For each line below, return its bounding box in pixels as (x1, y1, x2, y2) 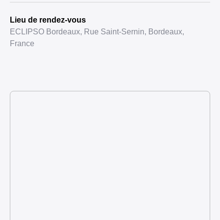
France (10, 39, 34, 48)
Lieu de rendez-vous (10, 16, 86, 24)
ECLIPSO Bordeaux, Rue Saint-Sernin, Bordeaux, (10, 27, 184, 36)
